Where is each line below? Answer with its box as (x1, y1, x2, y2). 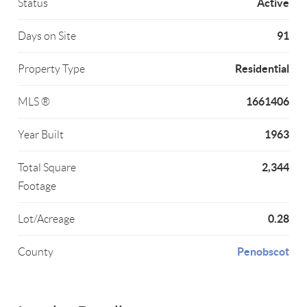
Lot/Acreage (18, 213, 75, 225)
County (18, 246, 54, 258)
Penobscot (236, 245, 289, 258)
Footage (18, 180, 57, 193)
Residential (234, 62, 289, 75)
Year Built (18, 129, 64, 141)
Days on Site (18, 30, 77, 42)
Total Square (18, 162, 77, 174)
